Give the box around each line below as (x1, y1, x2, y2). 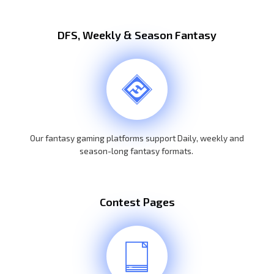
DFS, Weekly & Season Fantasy (57, 28, 217, 42)
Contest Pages (99, 194, 175, 209)
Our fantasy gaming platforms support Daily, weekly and (30, 133, 244, 143)
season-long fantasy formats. (79, 146, 195, 156)
